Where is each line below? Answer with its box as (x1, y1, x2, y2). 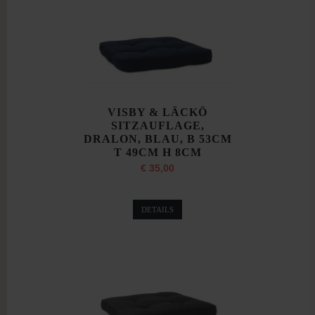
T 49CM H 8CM (113, 146, 202, 159)
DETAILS (141, 205, 174, 214)
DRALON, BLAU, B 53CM (83, 133, 232, 146)
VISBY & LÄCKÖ (108, 106, 207, 119)
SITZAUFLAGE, (110, 120, 205, 132)
